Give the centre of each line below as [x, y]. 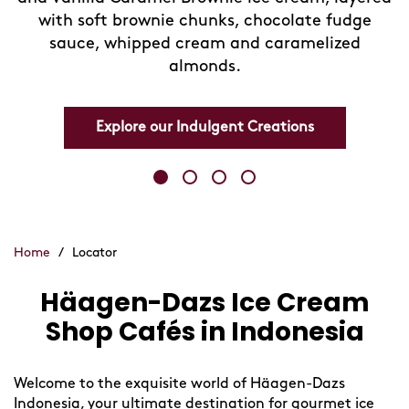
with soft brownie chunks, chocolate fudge [204, 21]
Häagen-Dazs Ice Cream [204, 303]
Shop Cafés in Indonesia [204, 332]
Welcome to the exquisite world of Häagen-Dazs [179, 384]
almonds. [204, 67]
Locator [94, 253]
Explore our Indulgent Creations [204, 128]
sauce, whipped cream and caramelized [204, 44]
